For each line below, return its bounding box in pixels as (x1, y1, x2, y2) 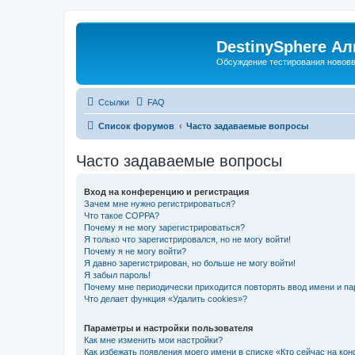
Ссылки (98, 97, 129, 107)
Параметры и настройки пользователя (84, 323, 253, 333)
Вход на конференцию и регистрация (84, 186, 249, 197)
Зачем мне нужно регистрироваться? (84, 198, 235, 208)
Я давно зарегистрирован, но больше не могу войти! (84, 258, 296, 268)
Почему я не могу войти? (84, 246, 186, 256)
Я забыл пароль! (84, 269, 151, 280)
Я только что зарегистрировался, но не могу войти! (84, 234, 291, 244)
